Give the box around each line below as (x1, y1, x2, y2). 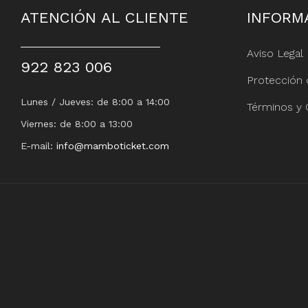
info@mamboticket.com (56, 140, 169, 151)
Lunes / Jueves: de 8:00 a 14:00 (21, 96, 170, 107)
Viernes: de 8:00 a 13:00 (21, 118, 133, 129)
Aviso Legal (246, 46, 303, 60)
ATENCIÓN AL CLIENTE (21, 8, 188, 26)
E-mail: (21, 140, 56, 151)
